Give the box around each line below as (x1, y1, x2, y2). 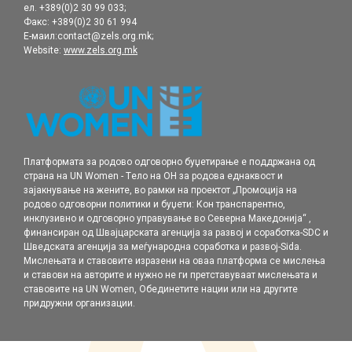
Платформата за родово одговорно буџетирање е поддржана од (24, 156, 315, 167)
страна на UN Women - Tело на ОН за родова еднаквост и (24, 170, 283, 181)
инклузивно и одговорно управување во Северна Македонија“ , (24, 212, 311, 224)
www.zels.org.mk (64, 45, 137, 57)
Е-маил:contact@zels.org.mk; (24, 31, 153, 42)
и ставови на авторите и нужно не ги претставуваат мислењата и (24, 269, 317, 280)
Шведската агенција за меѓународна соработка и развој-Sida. (24, 240, 302, 252)
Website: (24, 45, 64, 57)
